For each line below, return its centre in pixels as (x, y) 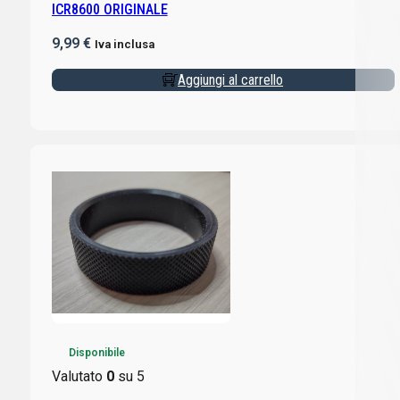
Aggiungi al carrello (231, 80)
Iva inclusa (124, 45)
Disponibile (96, 353)
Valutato (79, 377)
